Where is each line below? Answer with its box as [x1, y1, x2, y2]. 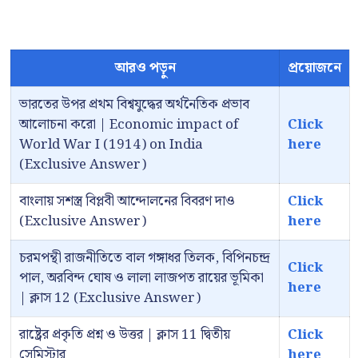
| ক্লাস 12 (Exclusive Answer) [19, 287, 201, 310]
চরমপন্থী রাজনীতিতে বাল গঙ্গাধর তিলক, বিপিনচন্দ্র [19, 247, 270, 270]
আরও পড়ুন [114, 57, 176, 80]
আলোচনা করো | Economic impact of [19, 113, 238, 137]
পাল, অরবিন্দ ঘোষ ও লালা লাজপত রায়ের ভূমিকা [19, 267, 264, 290]
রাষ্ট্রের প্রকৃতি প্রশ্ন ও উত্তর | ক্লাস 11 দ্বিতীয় [19, 324, 230, 347]
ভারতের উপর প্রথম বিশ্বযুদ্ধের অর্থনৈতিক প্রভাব [19, 93, 249, 117]
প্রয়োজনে [288, 57, 341, 80]
